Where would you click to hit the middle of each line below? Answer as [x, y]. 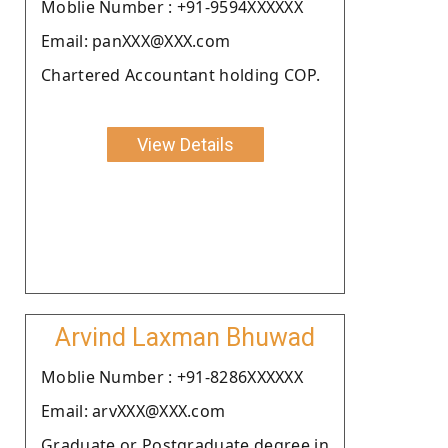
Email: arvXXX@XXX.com [133, 410]
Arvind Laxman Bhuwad [185, 337]
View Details [185, 144]
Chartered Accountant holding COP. [180, 74]
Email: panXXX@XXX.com [136, 40]
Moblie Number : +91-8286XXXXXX [172, 376]
